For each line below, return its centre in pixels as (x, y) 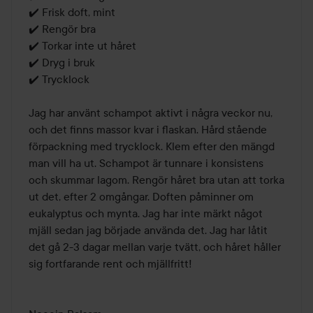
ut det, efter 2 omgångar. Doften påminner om (141, 196)
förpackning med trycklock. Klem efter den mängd (152, 146)
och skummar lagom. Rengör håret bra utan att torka (156, 179)
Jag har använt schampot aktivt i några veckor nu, (151, 112)
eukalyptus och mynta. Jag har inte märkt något (146, 213)
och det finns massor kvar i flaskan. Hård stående (148, 129)
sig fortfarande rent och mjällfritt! (110, 263)
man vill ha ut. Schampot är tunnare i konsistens (146, 162)
